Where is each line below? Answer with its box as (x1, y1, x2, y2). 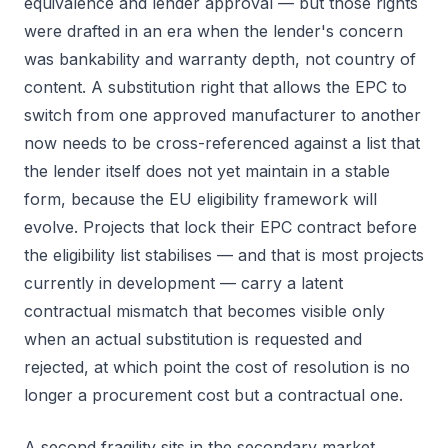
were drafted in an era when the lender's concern (24, 21, 403, 41)
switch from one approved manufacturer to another (24, 105, 421, 125)
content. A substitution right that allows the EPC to (24, 77, 407, 97)
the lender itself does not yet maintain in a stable (24, 161, 390, 181)
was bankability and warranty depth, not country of (24, 49, 416, 69)
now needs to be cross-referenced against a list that (24, 133, 420, 153)
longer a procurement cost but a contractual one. (24, 385, 403, 405)
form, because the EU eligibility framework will (24, 189, 377, 209)
